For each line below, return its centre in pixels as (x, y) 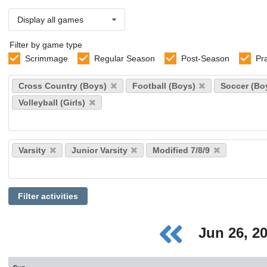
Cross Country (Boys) (63, 86)
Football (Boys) (164, 86)
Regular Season (124, 58)
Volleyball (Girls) (52, 103)
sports (19, 91)
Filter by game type (46, 45)
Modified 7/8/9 (181, 150)
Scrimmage (46, 58)
